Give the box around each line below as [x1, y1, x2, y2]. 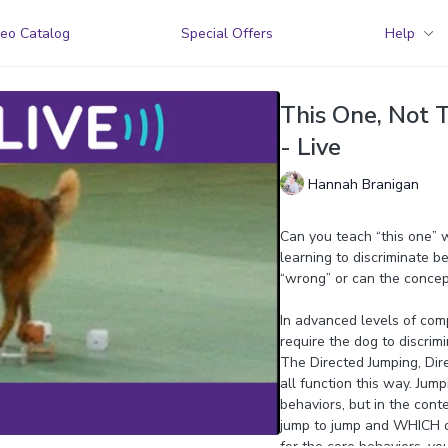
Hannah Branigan [307, 174, 419, 194]
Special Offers [181, 23, 274, 43]
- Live [279, 131, 341, 163]
